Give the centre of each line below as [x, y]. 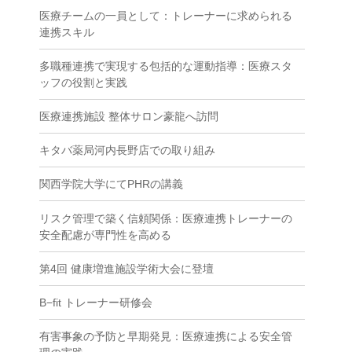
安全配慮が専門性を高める [105, 235]
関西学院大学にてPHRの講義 [111, 184]
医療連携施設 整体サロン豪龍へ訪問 [129, 116]
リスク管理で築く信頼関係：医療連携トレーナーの [166, 218]
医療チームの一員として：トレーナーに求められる [166, 15]
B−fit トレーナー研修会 [96, 302]
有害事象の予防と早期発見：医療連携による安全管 [166, 337]
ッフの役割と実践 [83, 82]
